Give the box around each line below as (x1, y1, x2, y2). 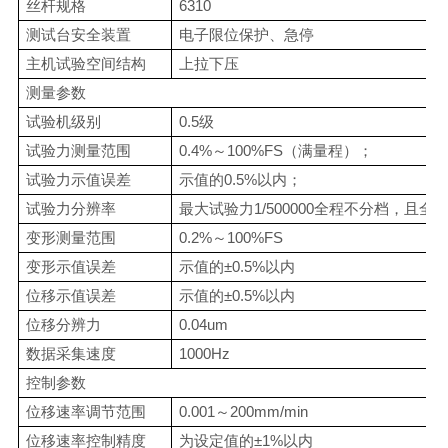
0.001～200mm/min (178, 403, 308, 420)
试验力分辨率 (25, 200, 116, 217)
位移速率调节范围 (25, 403, 146, 420)
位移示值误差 (25, 287, 116, 304)
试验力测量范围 (25, 142, 131, 159)
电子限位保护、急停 (178, 26, 314, 43)
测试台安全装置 (25, 26, 131, 43)
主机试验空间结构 (25, 55, 146, 72)
